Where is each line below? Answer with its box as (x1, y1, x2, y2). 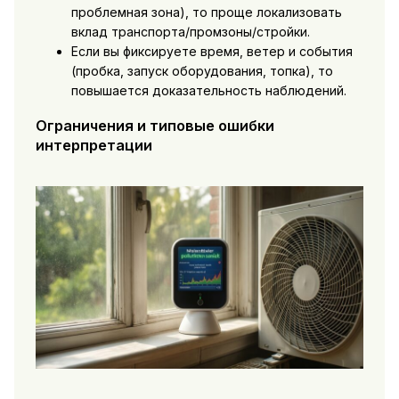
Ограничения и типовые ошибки (35, 116, 274, 134)
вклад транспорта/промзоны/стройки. (70, 24, 310, 40)
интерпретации (35, 135, 152, 154)
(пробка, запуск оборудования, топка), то (70, 63, 333, 79)
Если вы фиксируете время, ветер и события (70, 44, 353, 60)
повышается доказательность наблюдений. (70, 83, 346, 99)
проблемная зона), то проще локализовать (70, 4, 342, 20)
